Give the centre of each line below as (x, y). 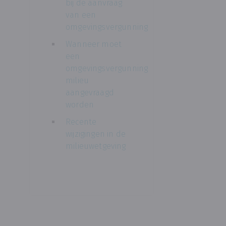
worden (80, 105)
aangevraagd (90, 93)
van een (81, 15)
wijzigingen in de (96, 134)
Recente (81, 122)
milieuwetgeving (96, 146)
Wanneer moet (94, 44)
